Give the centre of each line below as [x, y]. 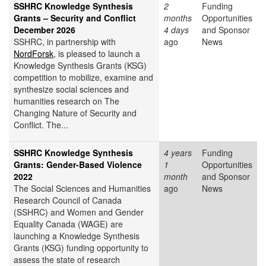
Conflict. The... [41, 125]
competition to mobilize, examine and [83, 77]
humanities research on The [66, 101]
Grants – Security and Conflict [75, 18]
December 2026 [45, 30]
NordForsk [34, 54]
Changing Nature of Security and [75, 113]
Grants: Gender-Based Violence [78, 165]
